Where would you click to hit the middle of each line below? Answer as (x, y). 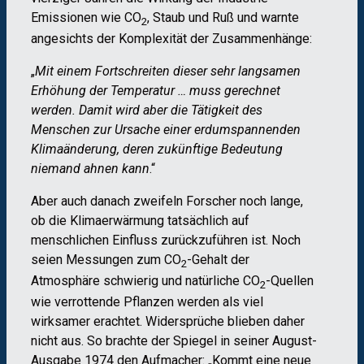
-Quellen (290, 280)
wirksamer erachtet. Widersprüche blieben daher (168, 322)
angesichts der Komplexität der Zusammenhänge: (171, 38)
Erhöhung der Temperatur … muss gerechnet (156, 90)
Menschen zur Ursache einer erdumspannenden (166, 129)
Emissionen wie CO (86, 17)
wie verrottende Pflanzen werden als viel (147, 302)
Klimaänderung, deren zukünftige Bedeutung (157, 149)
